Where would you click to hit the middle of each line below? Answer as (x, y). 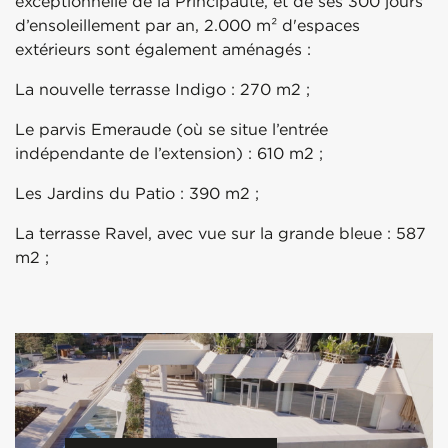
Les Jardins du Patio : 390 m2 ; (139, 193)
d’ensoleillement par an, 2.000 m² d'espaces (187, 25)
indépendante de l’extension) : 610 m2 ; (171, 153)
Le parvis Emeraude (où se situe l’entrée (171, 129)
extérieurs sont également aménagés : (165, 49)
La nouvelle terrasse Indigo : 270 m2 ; (165, 89)
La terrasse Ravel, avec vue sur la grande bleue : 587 (220, 233)
